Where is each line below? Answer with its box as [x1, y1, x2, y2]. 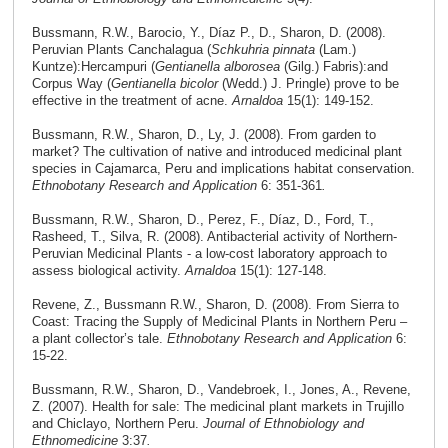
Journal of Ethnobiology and [202, 416, 364, 432]
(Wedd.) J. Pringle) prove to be [217, 76, 399, 92]
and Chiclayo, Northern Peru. [31, 416, 203, 432]
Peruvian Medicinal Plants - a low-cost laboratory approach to [31, 246, 387, 262]
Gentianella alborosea [154, 59, 280, 75]
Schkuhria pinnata [210, 42, 319, 58]
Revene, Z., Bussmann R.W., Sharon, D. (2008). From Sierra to [31, 297, 399, 313]
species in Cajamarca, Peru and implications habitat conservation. [31, 161, 415, 177]
